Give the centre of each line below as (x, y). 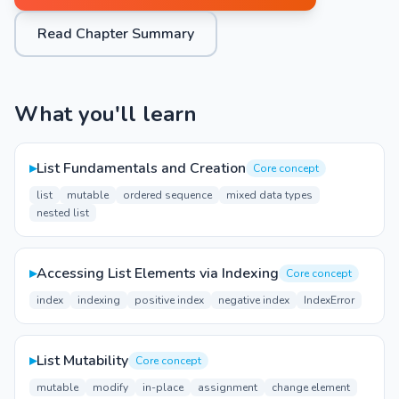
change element (311, 387)
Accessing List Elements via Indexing (158, 273)
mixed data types (269, 195)
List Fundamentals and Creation (141, 168)
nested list (63, 213)
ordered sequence (167, 195)
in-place (163, 387)
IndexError (329, 300)
